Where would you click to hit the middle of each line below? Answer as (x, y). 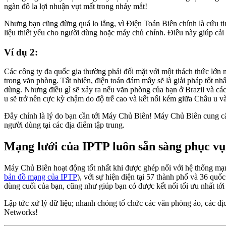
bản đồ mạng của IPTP (41, 177)
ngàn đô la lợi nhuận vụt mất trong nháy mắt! (76, 6)
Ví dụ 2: (21, 52)
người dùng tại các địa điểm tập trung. (64, 125)
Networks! (21, 212)
